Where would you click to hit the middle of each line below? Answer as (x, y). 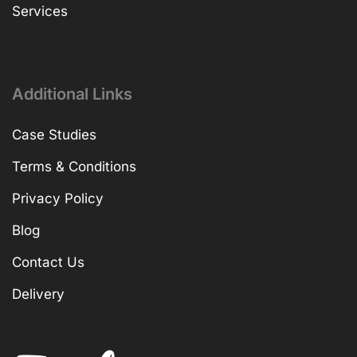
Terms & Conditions (74, 167)
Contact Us (48, 263)
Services (40, 11)
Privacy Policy (58, 199)
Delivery (38, 294)
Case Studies (54, 135)
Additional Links (72, 94)
